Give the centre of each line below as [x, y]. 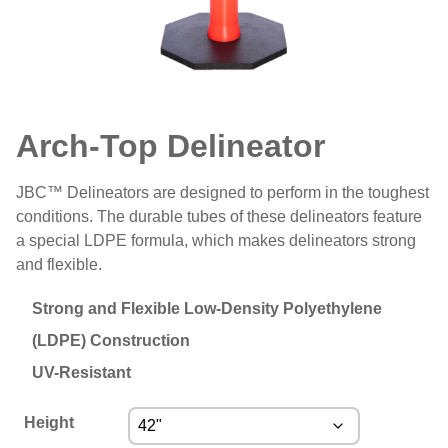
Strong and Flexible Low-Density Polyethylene [207, 308]
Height [49, 422]
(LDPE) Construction [111, 340]
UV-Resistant [81, 372]
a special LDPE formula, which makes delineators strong [216, 240]
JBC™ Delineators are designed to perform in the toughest [222, 192]
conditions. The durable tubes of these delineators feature [219, 216]
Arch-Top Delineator [170, 146]
